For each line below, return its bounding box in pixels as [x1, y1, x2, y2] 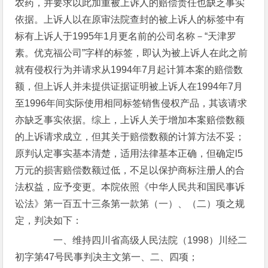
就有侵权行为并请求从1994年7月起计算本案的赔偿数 [15, 65, 243, 75]
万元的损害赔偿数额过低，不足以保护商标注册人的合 [15, 165, 245, 175]
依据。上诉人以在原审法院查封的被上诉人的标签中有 [15, 14, 245, 25]
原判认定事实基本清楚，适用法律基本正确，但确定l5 [15, 148, 243, 159]
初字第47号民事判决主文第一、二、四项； [15, 252, 199, 262]
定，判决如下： [15, 215, 83, 226]
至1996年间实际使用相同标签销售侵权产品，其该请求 [15, 98, 248, 108]
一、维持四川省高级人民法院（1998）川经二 [34, 235, 248, 245]
